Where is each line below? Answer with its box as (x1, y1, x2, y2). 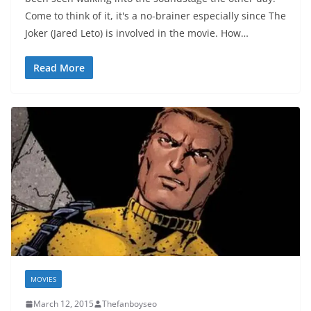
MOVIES (31, 274, 56, 285)
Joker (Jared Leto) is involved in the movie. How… (25, 26, 249, 40)
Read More (33, 61, 85, 75)
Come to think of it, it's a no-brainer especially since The (25, 9, 286, 23)
